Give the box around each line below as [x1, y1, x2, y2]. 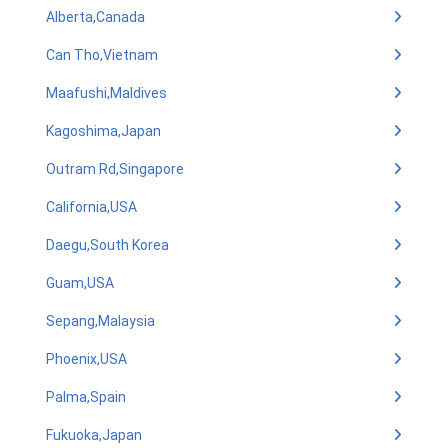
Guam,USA [46, 275, 114, 291]
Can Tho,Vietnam [46, 47, 158, 63]
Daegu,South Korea [46, 237, 169, 253]
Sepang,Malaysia [46, 313, 155, 329]
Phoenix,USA [46, 351, 127, 367]
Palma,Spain [46, 389, 126, 405]
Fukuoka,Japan [46, 427, 142, 443]
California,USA [46, 199, 137, 215]
